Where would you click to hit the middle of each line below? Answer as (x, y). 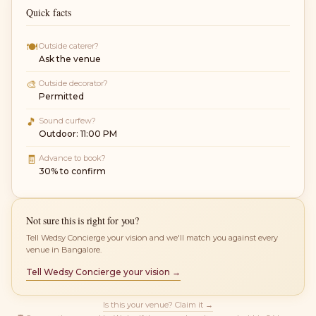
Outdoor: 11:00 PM (78, 133)
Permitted (61, 96)
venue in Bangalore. (64, 249)
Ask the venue (70, 59)
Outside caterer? (69, 45)
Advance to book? (72, 158)
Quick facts (49, 12)
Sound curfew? (67, 120)
